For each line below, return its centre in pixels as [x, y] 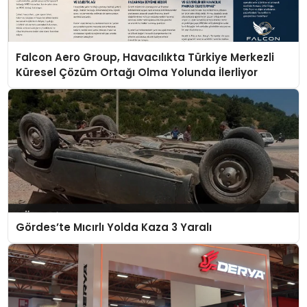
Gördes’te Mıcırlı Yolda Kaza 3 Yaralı [114, 228]
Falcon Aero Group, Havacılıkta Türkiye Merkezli [145, 57]
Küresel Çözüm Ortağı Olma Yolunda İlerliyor [137, 72]
